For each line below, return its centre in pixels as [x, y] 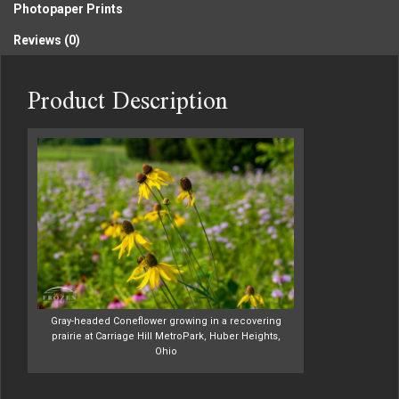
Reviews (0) [47, 41]
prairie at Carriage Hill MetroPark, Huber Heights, [166, 337]
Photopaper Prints [68, 9]
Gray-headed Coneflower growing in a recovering [166, 322]
